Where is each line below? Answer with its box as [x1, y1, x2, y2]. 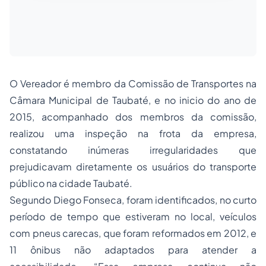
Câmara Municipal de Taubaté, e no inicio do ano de [9, 94, 256, 106]
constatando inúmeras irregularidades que [9, 144, 256, 156]
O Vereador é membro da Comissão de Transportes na [9, 77, 256, 90]
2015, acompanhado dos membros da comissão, [9, 110, 256, 123]
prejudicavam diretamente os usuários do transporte [9, 160, 256, 173]
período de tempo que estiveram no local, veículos [9, 210, 256, 223]
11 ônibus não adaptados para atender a [9, 243, 256, 256]
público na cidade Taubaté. [9, 177, 134, 189]
